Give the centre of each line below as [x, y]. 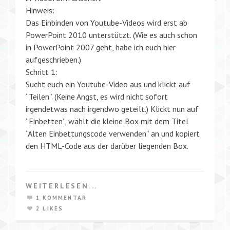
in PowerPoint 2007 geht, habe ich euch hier [101, 47]
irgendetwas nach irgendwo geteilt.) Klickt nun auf [112, 109]
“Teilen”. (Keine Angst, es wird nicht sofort [97, 96]
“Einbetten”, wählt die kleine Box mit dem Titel [107, 121]
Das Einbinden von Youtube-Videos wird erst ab [107, 22]
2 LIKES [50, 208]
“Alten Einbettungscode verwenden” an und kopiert [113, 133]
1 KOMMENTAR [62, 197]
